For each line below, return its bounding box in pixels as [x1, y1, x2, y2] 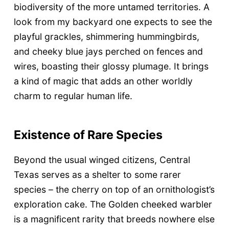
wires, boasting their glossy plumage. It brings [13, 60, 209, 72]
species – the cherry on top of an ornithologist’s [13, 184, 215, 195]
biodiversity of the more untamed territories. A [13, 1, 210, 12]
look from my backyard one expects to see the [13, 16, 212, 27]
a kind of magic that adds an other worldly [13, 75, 193, 86]
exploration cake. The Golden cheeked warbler [13, 198, 212, 210]
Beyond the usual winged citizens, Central [13, 154, 190, 165]
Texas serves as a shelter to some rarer [13, 169, 181, 180]
